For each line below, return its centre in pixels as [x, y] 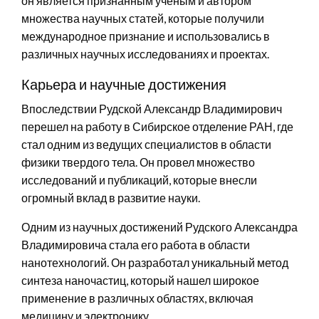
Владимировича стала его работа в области [136, 244]
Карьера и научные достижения [124, 84]
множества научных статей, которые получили [143, 18]
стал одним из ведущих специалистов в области [146, 144]
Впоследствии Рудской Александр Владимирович [152, 108]
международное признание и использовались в [146, 36]
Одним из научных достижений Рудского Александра [159, 226]
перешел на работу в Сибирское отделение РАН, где [157, 126]
